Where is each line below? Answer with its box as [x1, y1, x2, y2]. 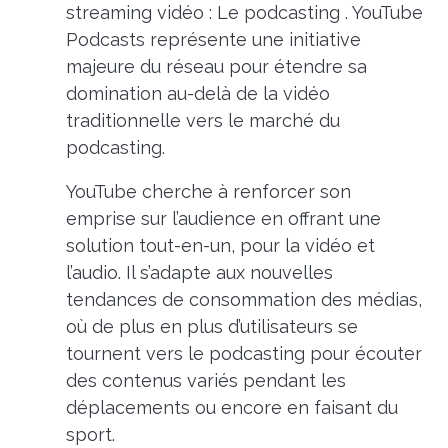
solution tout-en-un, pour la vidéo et [65, 235, 375, 257]
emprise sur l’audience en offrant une [65, 208, 381, 230]
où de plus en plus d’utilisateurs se [65, 316, 358, 338]
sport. [65, 424, 120, 446]
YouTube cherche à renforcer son [65, 181, 351, 203]
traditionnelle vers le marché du [65, 110, 340, 132]
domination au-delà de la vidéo [65, 83, 330, 105]
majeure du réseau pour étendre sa [65, 56, 367, 78]
